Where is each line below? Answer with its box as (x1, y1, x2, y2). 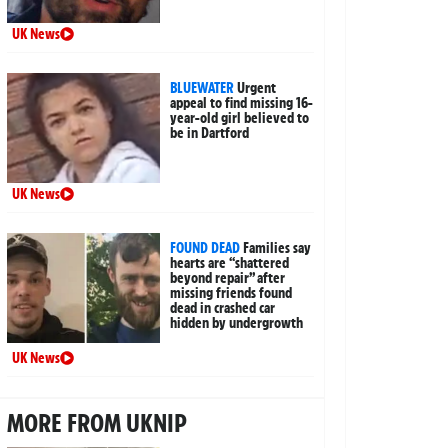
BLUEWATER (170, 78, 235, 97)
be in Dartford (170, 123, 250, 142)
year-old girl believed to (170, 108, 310, 127)
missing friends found (170, 283, 293, 302)
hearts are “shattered (170, 253, 290, 272)
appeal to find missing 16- (170, 93, 314, 112)
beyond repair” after (170, 268, 286, 287)
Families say (243, 238, 312, 257)
